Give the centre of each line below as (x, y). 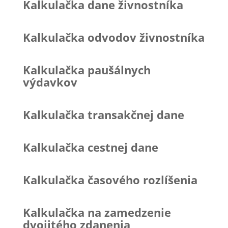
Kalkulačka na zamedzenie (97, 212)
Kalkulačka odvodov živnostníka (113, 37)
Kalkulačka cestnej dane (90, 147)
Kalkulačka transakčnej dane (103, 114)
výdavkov (50, 82)
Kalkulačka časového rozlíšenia (110, 179)
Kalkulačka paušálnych (87, 69)
